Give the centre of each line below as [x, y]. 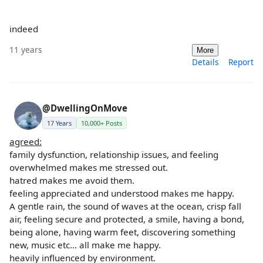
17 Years [59, 123]
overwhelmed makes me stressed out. [89, 167]
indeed [24, 28]
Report [241, 62]
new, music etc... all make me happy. [85, 245]
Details [205, 62]
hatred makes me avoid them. [72, 180]
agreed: [26, 141]
